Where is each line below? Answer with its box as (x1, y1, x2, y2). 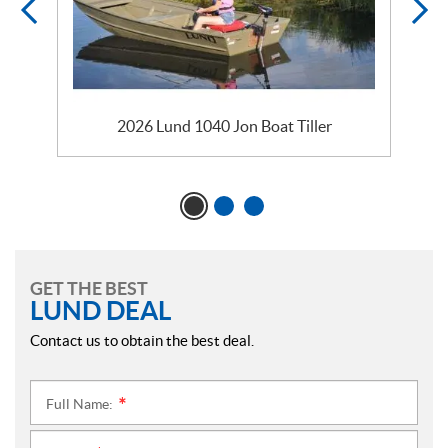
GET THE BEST (30, 278, 148, 299)
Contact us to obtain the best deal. (30, 332, 254, 349)
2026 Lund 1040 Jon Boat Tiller (116, 117, 332, 135)
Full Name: (46, 396, 116, 412)
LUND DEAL (30, 296, 171, 325)
